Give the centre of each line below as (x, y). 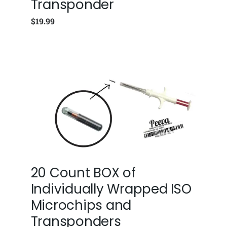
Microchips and (81, 205)
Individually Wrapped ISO (111, 189)
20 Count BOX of (83, 173)
